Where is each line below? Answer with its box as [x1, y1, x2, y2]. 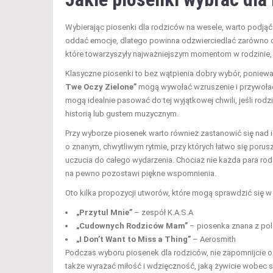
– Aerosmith [191, 234, 236, 244]
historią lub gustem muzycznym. [65, 108, 179, 118]
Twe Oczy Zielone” [65, 82, 136, 91]
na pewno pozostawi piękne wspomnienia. [65, 168, 216, 178]
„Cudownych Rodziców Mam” [76, 221, 188, 230]
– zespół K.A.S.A [132, 207, 193, 217]
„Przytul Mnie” [76, 207, 132, 217]
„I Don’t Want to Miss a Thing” [76, 234, 191, 244]
